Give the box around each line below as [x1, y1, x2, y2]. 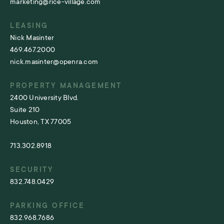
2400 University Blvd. [10, 93, 79, 101]
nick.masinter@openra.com [10, 57, 98, 65]
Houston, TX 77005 [10, 117, 71, 125]
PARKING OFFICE [10, 201, 84, 209]
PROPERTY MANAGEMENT [10, 81, 122, 89]
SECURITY [10, 165, 53, 173]
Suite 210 [10, 105, 40, 113]
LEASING [10, 21, 48, 29]
